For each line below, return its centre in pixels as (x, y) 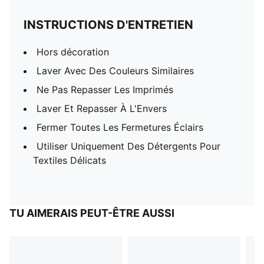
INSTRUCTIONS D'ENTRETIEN (108, 25)
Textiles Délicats (70, 160)
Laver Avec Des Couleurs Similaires (115, 71)
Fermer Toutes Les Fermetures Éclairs (120, 127)
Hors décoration (73, 52)
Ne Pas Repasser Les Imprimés (105, 90)
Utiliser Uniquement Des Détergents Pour (128, 146)
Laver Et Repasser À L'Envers (102, 108)
